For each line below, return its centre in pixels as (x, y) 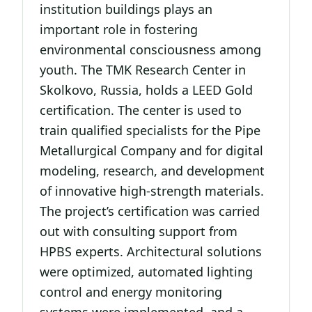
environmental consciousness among (150, 49)
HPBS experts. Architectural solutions (151, 251)
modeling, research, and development (152, 170)
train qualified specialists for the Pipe (150, 130)
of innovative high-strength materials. (152, 190)
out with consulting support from (139, 231)
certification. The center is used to (141, 110)
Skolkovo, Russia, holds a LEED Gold (146, 89)
